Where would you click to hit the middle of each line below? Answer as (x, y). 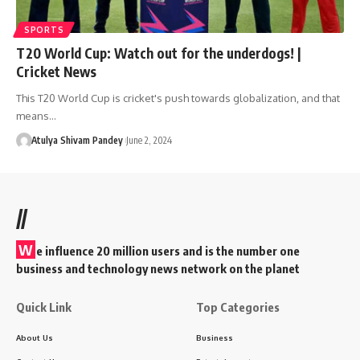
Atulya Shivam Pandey (77, 141)
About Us (35, 338)
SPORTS (44, 30)
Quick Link (44, 307)
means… (36, 116)
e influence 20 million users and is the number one (168, 251)
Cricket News (56, 72)
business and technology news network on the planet (158, 269)
